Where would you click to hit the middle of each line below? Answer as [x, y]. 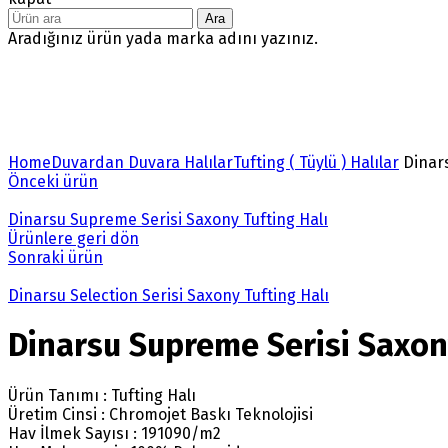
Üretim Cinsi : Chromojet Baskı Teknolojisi [160, 414]
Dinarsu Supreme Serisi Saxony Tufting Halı [168, 219]
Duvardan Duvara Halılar [142, 162]
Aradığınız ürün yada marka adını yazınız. [163, 38]
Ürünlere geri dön [73, 238]
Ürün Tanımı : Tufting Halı [102, 395]
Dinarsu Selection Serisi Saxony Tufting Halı [168, 295]
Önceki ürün [53, 181]
